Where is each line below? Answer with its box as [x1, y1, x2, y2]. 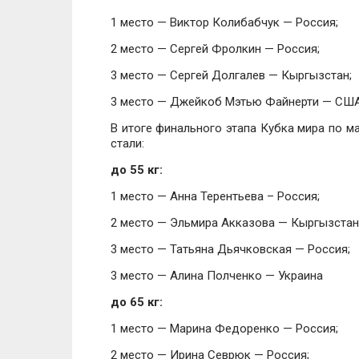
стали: [111, 136, 144, 151]
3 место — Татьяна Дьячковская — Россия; [111, 242, 350, 256]
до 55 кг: [111, 163, 163, 177]
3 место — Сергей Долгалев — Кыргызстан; [111, 68, 352, 83]
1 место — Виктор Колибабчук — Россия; [111, 15, 338, 30]
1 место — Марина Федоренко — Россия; [111, 321, 338, 336]
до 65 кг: [111, 295, 163, 309]
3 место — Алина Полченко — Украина [111, 268, 323, 283]
